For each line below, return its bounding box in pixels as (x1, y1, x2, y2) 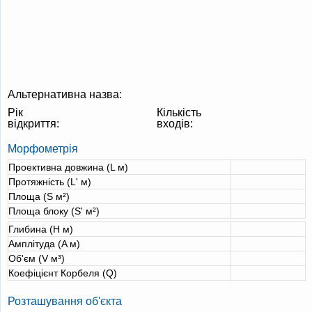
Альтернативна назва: (8, 88, 122, 100)
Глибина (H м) (8, 224, 73, 235)
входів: (157, 118, 193, 130)
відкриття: (8, 118, 59, 130)
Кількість (157, 107, 201, 118)
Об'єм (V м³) (8, 253, 65, 264)
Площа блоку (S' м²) (8, 205, 100, 217)
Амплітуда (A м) (8, 238, 80, 249)
